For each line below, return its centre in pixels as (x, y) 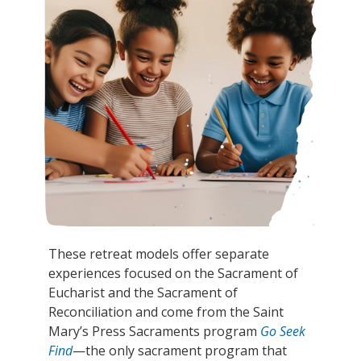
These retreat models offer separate (159, 254)
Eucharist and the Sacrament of (143, 293)
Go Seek (283, 331)
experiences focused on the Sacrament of (173, 273)
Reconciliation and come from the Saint (166, 312)
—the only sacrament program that (180, 351)
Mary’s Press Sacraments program (154, 331)
